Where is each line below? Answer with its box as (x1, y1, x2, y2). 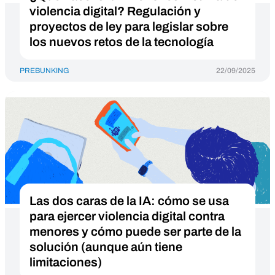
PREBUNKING (20, 66, 69, 75)
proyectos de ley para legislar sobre (29, 20, 228, 33)
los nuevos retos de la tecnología (29, 35, 214, 48)
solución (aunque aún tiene (29, 240, 182, 254)
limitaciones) (29, 255, 102, 269)
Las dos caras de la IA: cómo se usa (29, 194, 229, 207)
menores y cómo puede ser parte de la (29, 225, 241, 238)
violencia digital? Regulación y (29, 4, 201, 18)
